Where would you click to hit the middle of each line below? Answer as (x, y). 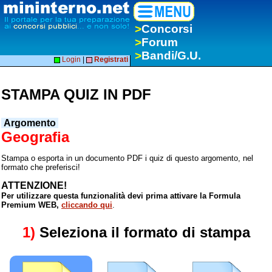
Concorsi (167, 29)
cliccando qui (87, 205)
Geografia (35, 137)
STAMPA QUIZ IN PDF (76, 94)
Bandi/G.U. (171, 56)
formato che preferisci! (41, 168)
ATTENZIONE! (34, 185)
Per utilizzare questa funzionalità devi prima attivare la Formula (121, 195)
